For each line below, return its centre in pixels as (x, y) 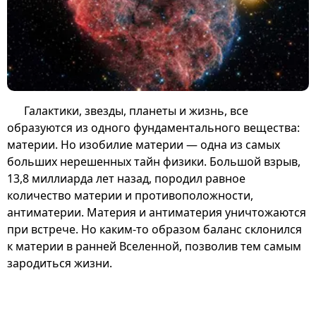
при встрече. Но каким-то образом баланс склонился (154, 229)
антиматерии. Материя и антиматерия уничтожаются (157, 212)
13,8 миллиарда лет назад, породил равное (126, 178)
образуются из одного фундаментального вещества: (153, 127)
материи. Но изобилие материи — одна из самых (144, 144)
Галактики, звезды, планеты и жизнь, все (136, 110)
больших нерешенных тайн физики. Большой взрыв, (154, 161)
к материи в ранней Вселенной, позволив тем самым (154, 246)
